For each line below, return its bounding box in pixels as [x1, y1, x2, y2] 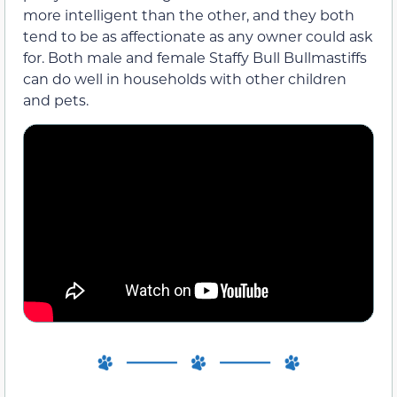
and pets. [23, 90, 89, 110]
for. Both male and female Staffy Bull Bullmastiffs [23, 48, 367, 67]
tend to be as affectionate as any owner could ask [23, 27, 373, 46]
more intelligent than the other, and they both [23, 5, 354, 25]
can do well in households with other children [23, 69, 346, 89]
